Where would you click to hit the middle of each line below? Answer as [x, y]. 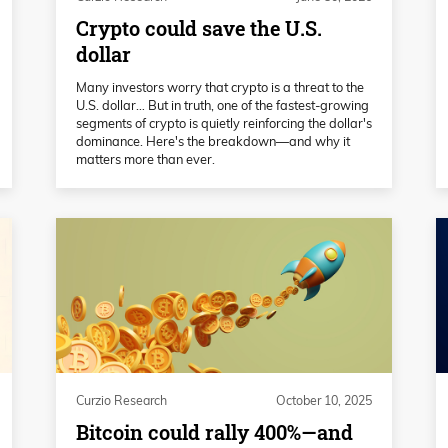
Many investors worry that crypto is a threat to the [220, 87]
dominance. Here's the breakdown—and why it [213, 141]
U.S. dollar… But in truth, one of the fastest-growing [222, 105]
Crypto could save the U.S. [199, 29]
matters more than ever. [145, 159]
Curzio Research [121, 401]
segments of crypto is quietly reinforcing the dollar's [224, 123]
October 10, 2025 [324, 401]
